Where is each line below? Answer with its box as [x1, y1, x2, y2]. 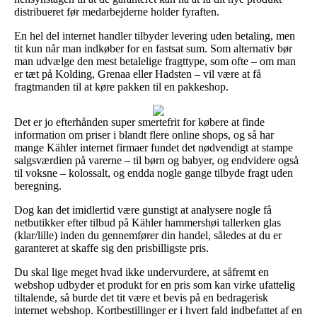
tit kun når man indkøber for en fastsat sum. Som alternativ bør [14, 42, 292, 54]
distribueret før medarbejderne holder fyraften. [14, 5, 219, 18]
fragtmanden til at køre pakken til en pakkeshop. [14, 80, 229, 93]
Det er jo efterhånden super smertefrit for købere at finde [14, 115, 265, 128]
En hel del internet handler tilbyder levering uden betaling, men [14, 29, 295, 42]
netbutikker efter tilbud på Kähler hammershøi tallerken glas [14, 216, 281, 229]
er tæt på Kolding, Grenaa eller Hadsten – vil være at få [14, 67, 261, 80]
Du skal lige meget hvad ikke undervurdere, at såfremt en [14, 265, 269, 278]
